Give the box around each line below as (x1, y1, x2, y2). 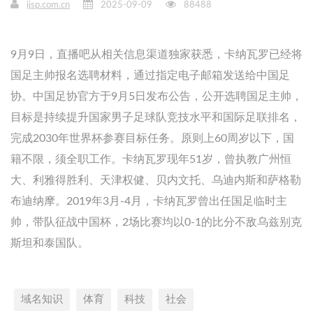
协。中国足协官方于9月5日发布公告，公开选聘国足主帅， (10, 90, 303, 102)
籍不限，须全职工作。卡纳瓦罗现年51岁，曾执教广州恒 (10, 153, 291, 165)
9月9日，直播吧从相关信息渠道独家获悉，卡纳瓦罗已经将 (10, 48, 303, 60)
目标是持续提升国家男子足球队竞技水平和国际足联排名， (10, 111, 301, 123)
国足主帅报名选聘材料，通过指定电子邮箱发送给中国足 (10, 69, 290, 81)
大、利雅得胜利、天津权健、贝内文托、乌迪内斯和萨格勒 (10, 174, 301, 186)
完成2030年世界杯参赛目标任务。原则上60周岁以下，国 (10, 132, 294, 144)
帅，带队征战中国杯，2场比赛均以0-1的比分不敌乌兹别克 (10, 216, 302, 228)
